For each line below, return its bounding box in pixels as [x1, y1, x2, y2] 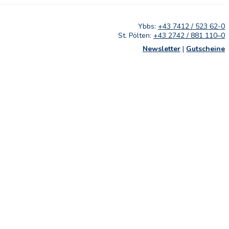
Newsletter [143, 44, 180, 54]
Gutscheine [186, 44, 225, 54]
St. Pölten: [118, 31, 153, 40]
